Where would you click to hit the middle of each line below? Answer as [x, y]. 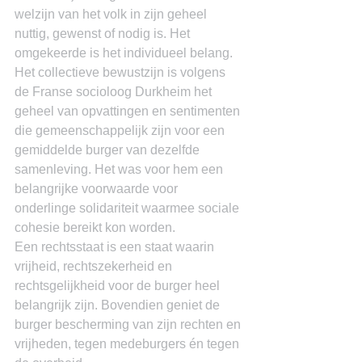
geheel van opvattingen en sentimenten [129, 111]
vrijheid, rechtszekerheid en [95, 266]
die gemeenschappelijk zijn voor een [121, 130]
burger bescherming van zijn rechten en [129, 324]
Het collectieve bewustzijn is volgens [122, 72]
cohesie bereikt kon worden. [95, 227]
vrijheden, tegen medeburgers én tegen [128, 344]
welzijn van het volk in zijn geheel [112, 14]
